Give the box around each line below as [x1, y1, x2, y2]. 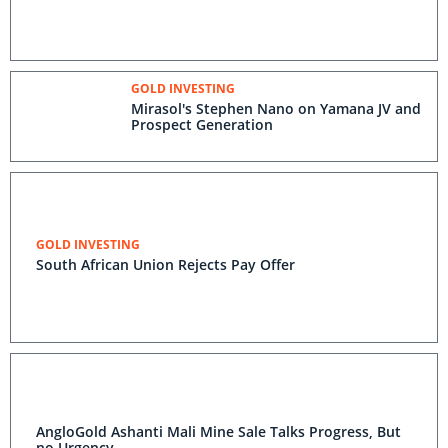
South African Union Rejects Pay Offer [36, 255, 295, 274]
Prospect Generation [131, 115, 273, 134]
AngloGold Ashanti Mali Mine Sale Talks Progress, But [36, 422, 401, 441]
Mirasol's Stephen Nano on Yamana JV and [131, 99, 421, 118]
